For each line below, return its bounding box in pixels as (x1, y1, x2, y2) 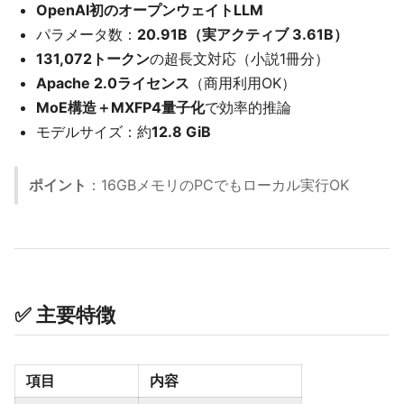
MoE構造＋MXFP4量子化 (36, 98, 205, 116)
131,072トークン (36, 50, 150, 68)
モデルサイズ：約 (36, 123, 151, 141)
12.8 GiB (151, 123, 211, 141)
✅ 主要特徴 (14, 303, 115, 326)
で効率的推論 (205, 98, 291, 116)
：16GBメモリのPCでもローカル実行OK (87, 176, 349, 194)
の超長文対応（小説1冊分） (150, 50, 329, 68)
